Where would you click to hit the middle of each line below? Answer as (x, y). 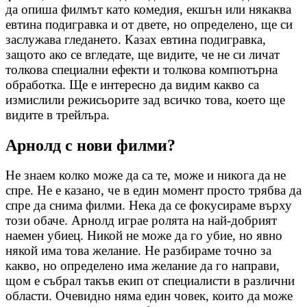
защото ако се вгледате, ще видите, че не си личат (143, 54)
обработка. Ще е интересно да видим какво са (132, 84)
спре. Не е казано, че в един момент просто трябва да (153, 191)
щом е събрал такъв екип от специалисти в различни (150, 281)
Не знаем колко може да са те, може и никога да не (146, 175)
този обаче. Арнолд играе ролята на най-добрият (141, 221)
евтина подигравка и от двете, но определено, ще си (149, 24)
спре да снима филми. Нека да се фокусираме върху (149, 206)
